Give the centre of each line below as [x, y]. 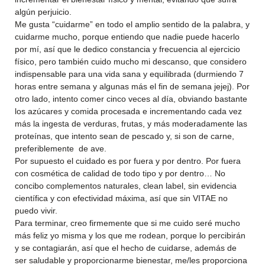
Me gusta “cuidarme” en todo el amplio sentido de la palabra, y [132, 24]
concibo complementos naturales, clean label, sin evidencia [126, 186]
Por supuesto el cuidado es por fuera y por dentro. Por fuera [128, 161]
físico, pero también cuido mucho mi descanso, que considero [131, 62]
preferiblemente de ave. [61, 148]
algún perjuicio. [43, 12]
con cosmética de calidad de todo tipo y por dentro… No [120, 173]
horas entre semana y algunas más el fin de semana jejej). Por [132, 86]
